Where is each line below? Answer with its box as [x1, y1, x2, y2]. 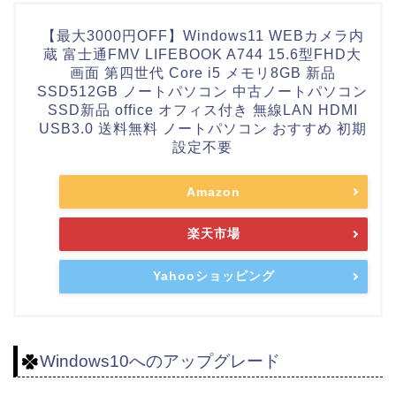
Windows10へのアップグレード [40, 352, 280, 371]
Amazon [187, 185, 240, 200]
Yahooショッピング [152, 269, 275, 284]
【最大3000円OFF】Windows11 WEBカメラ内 [41, 28, 364, 44]
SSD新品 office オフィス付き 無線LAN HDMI [47, 103, 358, 118]
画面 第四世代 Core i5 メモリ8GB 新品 [69, 65, 336, 81]
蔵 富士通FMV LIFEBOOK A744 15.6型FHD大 [43, 47, 362, 63]
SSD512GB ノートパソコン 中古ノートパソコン [37, 84, 368, 100]
